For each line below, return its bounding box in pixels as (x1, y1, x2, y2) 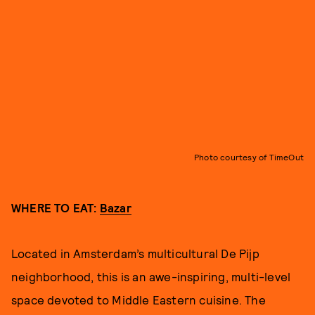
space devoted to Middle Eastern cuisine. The (11, 292, 266, 307)
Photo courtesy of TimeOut (194, 151, 304, 162)
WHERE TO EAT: (11, 200, 100, 214)
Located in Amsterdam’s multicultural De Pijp (11, 245, 259, 260)
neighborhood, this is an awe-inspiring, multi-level (11, 269, 291, 283)
